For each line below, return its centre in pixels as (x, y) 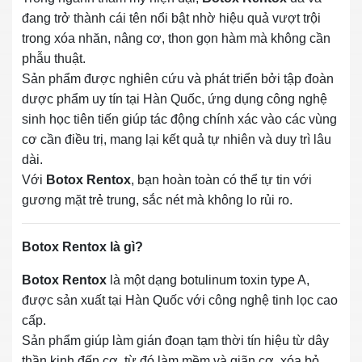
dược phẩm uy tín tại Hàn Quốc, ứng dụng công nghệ (175, 99)
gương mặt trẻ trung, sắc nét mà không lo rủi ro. (157, 200)
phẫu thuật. (54, 58)
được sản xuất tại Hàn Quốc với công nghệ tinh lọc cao (180, 300)
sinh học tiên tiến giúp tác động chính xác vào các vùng (179, 119)
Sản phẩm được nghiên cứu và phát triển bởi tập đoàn (178, 78)
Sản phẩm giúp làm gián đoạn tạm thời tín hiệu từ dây (175, 340)
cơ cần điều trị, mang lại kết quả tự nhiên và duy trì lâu (177, 139)
